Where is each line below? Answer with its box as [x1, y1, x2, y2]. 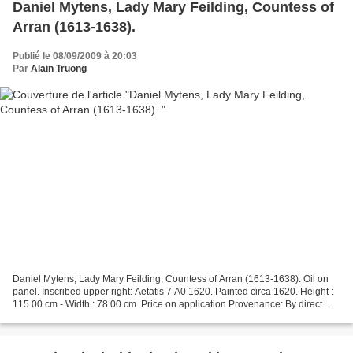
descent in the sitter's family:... [13, 311, 139, 323]
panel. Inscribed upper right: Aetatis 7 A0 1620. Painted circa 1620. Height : [13, 286, 333, 298]
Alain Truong [31, 62, 87, 74]
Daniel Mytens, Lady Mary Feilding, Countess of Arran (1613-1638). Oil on [13, 273, 329, 285]
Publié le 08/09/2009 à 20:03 [13, 50, 137, 61]
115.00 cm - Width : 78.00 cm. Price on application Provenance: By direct [13, 299, 322, 310]
